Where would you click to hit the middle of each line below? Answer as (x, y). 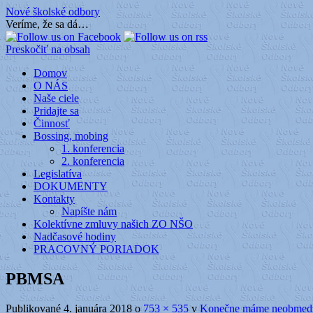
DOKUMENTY (71, 186)
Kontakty (54, 199)
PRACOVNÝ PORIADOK (96, 249)
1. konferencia (93, 148)
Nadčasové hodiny (75, 236)
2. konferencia (93, 161)
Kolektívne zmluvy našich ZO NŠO (113, 224)
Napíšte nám (89, 211)
